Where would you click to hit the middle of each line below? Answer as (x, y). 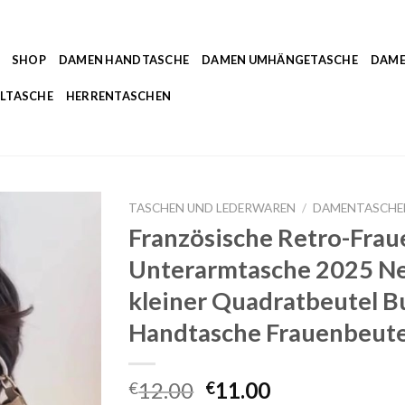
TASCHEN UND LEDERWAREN (212, 208)
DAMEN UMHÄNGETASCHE (280, 60)
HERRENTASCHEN (118, 96)
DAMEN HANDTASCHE (124, 60)
